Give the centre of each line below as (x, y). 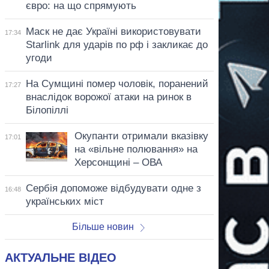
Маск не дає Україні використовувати (113, 31)
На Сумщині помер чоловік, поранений (117, 83)
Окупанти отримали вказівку (141, 136)
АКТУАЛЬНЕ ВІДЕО (61, 257)
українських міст (65, 201)
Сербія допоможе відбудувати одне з (113, 188)
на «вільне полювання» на (136, 149)
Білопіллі (47, 110)
